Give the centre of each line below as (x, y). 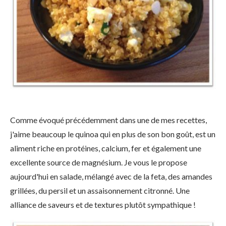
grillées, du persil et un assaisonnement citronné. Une (100, 190)
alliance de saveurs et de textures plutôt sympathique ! (103, 204)
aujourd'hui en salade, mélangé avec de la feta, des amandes (111, 176)
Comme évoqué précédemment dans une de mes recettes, (108, 120)
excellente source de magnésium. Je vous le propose (99, 162)
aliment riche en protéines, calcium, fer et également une (106, 148)
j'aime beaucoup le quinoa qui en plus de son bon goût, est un (113, 134)
